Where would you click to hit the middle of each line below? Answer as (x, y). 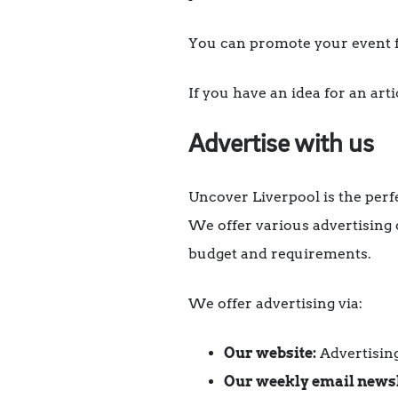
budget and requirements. (280, 254)
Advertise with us (281, 145)
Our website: (270, 354)
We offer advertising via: (275, 304)
